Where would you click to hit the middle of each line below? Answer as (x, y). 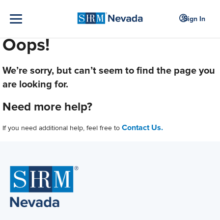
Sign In (194, 19)
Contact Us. (142, 128)
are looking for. (35, 84)
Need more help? (47, 107)
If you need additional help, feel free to (62, 128)
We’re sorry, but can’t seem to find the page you (109, 71)
